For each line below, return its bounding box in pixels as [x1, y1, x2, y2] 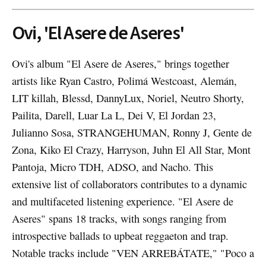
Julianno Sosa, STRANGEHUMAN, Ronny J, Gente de [11, 125, 252, 140]
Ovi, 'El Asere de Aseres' [11, 20, 184, 46]
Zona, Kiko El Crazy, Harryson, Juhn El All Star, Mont [11, 142, 251, 157]
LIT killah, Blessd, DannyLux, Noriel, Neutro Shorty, [11, 91, 244, 106]
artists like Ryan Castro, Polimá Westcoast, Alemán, [11, 74, 237, 88]
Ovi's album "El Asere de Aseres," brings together [11, 56, 229, 71]
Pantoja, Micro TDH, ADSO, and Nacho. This [11, 160, 213, 175]
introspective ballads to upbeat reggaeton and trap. [11, 229, 229, 243]
